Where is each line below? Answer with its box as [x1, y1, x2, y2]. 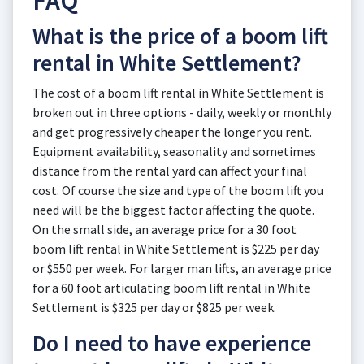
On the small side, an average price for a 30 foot [32, 221, 297, 237]
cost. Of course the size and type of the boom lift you [32, 182, 323, 198]
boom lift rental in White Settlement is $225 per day [32, 240, 319, 257]
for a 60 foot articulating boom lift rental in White [32, 279, 310, 296]
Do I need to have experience [32, 328, 311, 357]
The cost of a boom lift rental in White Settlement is [32, 84, 324, 101]
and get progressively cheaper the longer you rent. [32, 123, 312, 140]
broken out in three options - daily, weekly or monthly [32, 104, 331, 120]
